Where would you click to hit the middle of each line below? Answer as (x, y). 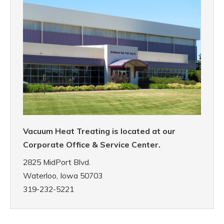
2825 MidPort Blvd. (58, 162)
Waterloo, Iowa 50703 (63, 176)
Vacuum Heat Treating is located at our (99, 131)
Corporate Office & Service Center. (93, 145)
